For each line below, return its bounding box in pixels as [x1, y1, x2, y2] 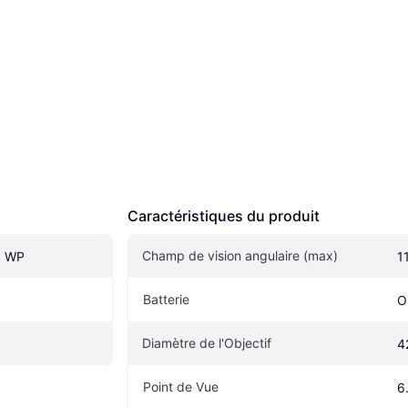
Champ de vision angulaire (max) [142, 247, 338, 263]
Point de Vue [143, 378, 219, 394]
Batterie [143, 291, 189, 307]
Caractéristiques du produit [127, 206, 320, 225]
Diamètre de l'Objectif [142, 334, 271, 351]
